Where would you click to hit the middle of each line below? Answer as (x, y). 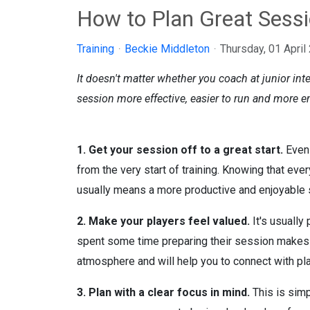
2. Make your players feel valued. (163, 221)
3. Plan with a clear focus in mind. (163, 292)
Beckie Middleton (167, 48)
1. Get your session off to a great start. (180, 149)
